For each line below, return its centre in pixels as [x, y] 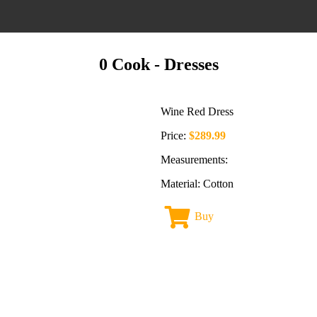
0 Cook [124, 64]
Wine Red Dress [197, 111]
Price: [174, 136]
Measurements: [194, 160]
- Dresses [184, 64]
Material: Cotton [197, 184]
